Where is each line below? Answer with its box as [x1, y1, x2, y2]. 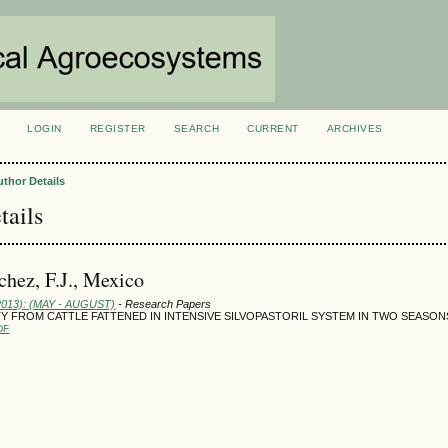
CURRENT [247, 123, 299, 134]
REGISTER [89, 123, 146, 134]
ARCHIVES [326, 123, 383, 134]
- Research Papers [115, 297, 212, 310]
